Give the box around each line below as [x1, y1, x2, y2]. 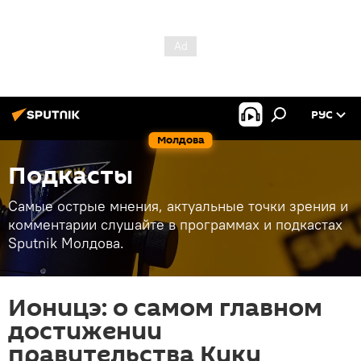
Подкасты [8, 159, 133, 193]
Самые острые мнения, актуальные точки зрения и [8, 197, 348, 215]
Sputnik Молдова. [8, 234, 124, 252]
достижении [8, 314, 162, 349]
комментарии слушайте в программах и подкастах [8, 215, 342, 234]
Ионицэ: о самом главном [8, 291, 322, 326]
